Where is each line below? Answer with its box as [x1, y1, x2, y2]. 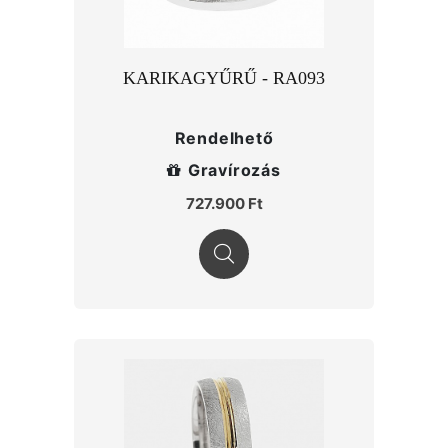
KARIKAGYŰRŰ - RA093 [123, 68, 325, 88]
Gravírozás [187, 160, 281, 180]
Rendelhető [174, 128, 274, 148]
